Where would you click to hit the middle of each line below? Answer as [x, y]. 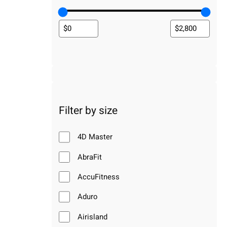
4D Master [95, 137]
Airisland [93, 217]
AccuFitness [99, 177]
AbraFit [90, 157]
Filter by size [88, 111]
